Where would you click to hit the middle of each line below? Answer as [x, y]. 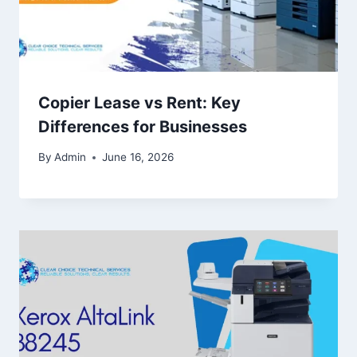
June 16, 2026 [138, 157]
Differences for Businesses [143, 126]
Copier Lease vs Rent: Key [139, 102]
